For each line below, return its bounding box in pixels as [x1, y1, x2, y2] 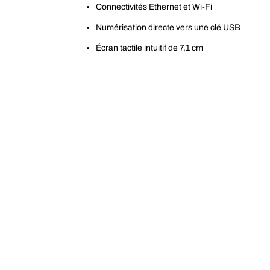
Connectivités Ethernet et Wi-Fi [96, 2, 212, 11]
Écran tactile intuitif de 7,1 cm [96, 43, 203, 52]
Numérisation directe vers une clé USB [96, 22, 240, 32]
